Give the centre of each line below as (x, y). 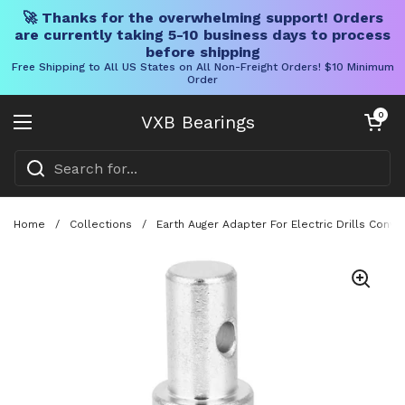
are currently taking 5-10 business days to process (202, 35)
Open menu (65, 132)
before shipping (202, 52)
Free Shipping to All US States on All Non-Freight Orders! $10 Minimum (202, 67)
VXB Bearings (198, 122)
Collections (101, 224)
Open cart (381, 114)
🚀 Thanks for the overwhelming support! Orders (202, 18)
